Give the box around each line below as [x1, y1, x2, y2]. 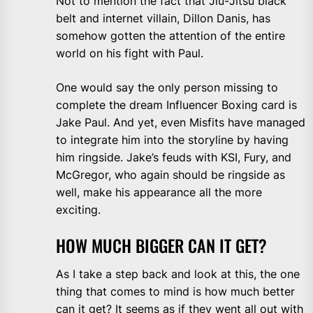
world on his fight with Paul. [56, 46, 203, 61]
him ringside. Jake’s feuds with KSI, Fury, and [56, 150, 291, 165]
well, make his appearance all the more [56, 185, 262, 200]
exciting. [56, 203, 104, 217]
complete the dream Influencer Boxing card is [56, 98, 297, 112]
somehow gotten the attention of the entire [56, 29, 285, 43]
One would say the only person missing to [56, 80, 278, 95]
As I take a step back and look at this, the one [56, 267, 300, 282]
